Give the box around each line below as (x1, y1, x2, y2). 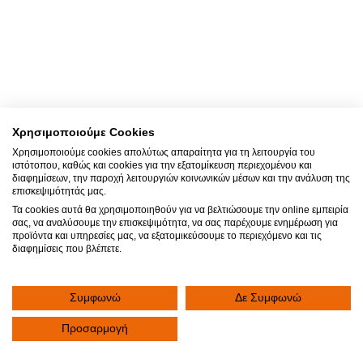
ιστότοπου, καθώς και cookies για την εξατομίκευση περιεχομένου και (12, 160, 312, 171)
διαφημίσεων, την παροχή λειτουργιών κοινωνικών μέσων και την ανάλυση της (12, 173, 350, 184)
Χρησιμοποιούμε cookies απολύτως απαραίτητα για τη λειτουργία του (12, 147, 315, 158)
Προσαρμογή (62, 322, 128, 335)
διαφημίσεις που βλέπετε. (12, 243, 122, 254)
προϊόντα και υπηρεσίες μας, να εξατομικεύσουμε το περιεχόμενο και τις (12, 230, 322, 241)
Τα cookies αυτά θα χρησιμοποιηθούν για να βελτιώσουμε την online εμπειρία (12, 204, 348, 216)
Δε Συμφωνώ (235, 292, 301, 304)
